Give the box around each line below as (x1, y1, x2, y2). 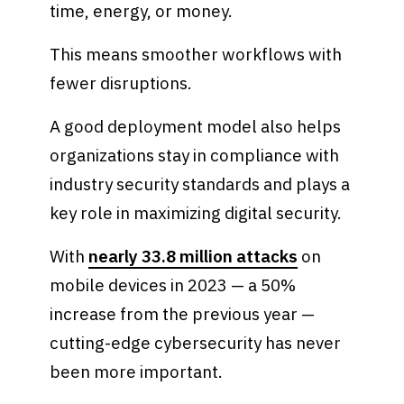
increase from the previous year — (50, 302, 316, 325)
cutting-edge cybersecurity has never (50, 331, 342, 353)
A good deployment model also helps (50, 115, 342, 137)
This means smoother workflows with (50, 43, 343, 66)
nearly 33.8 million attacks (88, 244, 298, 267)
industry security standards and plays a (50, 172, 351, 195)
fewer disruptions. (50, 72, 193, 95)
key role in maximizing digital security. (50, 201, 346, 224)
